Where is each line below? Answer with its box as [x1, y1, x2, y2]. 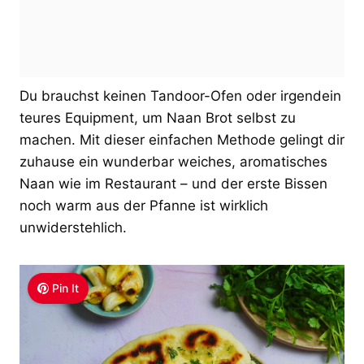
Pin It [52, 280, 80, 295]
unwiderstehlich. [19, 219, 127, 236]
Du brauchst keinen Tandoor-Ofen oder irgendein [19, 87, 341, 104]
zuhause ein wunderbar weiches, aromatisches [19, 153, 327, 170]
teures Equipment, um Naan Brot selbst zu [19, 109, 296, 126]
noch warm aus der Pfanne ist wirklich [19, 197, 268, 214]
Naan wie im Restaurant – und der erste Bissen [19, 175, 327, 192]
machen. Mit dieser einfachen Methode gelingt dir [19, 131, 344, 148]
